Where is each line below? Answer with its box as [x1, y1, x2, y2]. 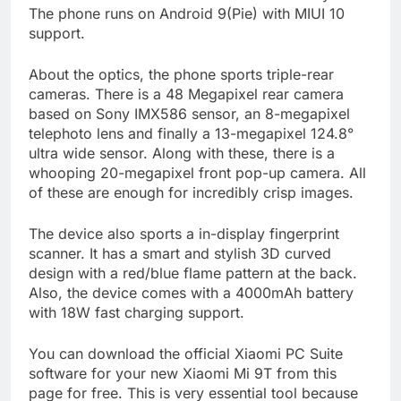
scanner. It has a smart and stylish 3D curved [29, 244, 331, 263]
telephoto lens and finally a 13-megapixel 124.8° [29, 124, 354, 143]
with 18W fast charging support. [29, 303, 244, 322]
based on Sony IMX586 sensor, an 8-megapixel [29, 105, 350, 124]
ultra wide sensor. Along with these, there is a [29, 144, 335, 163]
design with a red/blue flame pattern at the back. [29, 264, 357, 283]
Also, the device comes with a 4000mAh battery [29, 284, 354, 303]
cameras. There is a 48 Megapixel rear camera [29, 85, 344, 104]
